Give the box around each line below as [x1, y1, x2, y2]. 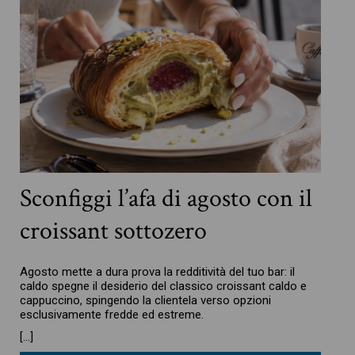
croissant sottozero [20, 215, 208, 248]
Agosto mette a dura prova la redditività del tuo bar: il [20, 265, 296, 280]
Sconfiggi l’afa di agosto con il [20, 182, 313, 216]
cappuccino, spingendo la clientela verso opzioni [20, 293, 272, 308]
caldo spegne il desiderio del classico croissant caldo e [20, 279, 307, 294]
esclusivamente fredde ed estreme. [20, 307, 204, 323]
